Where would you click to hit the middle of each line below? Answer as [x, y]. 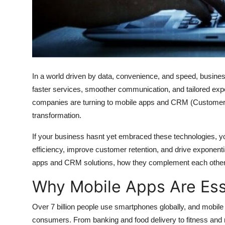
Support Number [39, 58]
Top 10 [20, 9]
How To [22, 33]
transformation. [57, 115]
